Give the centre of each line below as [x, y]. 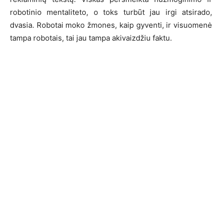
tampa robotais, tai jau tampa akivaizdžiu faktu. [91, 38]
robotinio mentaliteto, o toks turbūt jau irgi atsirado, [111, 12]
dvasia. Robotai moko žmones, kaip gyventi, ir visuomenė [111, 25]
